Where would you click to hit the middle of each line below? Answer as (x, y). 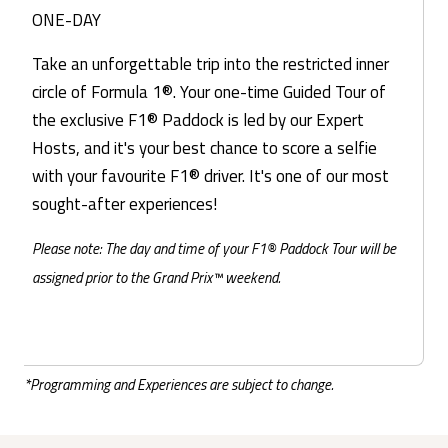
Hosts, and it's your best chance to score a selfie (204, 147)
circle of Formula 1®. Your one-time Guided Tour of (209, 91)
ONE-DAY (66, 19)
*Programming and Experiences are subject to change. (179, 385)
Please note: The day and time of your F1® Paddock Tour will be (214, 248)
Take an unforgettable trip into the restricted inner (210, 63)
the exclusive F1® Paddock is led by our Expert (198, 119)
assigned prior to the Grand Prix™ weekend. (158, 277)
